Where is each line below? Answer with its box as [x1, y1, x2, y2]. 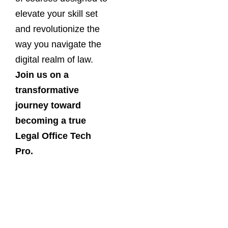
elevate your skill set [15, 9, 98, 19]
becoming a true [15, 116, 86, 126]
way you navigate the [15, 39, 101, 49]
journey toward [15, 100, 81, 110]
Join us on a [15, 70, 69, 80]
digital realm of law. [15, 54, 93, 65]
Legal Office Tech [15, 131, 91, 141]
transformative [15, 85, 79, 95]
